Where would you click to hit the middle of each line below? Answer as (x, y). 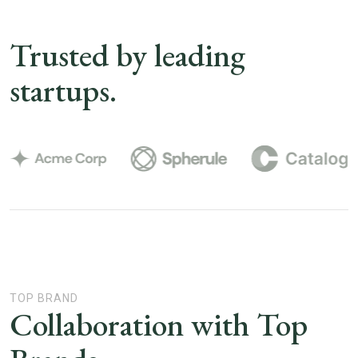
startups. (63, 90)
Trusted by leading (127, 55)
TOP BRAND (44, 298)
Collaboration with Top (159, 325)
